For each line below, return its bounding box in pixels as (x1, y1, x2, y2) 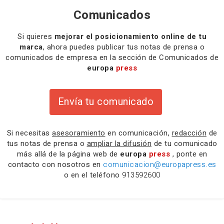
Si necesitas (6, 127, 52, 138)
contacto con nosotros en (7, 158, 103, 170)
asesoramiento (52, 127, 105, 138)
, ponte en (172, 148, 207, 159)
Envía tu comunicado (57, 94, 154, 109)
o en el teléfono (63, 169, 122, 180)
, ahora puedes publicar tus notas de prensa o (42, 41, 204, 52)
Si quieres (17, 30, 54, 42)
